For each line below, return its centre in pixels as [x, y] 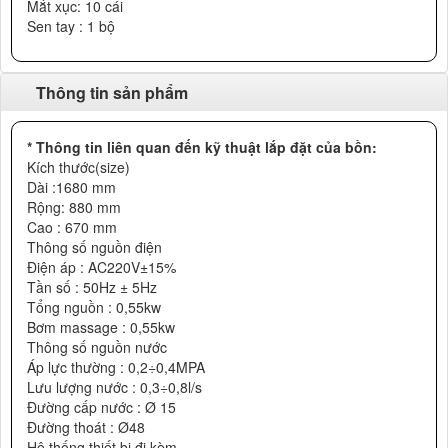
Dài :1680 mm [71, 187]
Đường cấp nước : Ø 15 [101, 407]
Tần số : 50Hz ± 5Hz [92, 287]
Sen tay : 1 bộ [71, 26]
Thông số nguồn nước [97, 347]
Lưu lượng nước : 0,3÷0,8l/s [114, 387]
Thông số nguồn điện [94, 247]
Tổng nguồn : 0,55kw [94, 307]
